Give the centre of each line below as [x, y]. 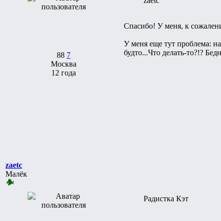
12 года [64, 73]
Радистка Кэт [166, 198]
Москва [64, 64]
